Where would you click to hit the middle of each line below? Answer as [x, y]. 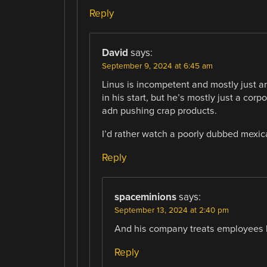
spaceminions [145, 197]
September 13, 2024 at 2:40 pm [171, 210]
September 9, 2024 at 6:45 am [157, 66]
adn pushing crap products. [159, 111]
